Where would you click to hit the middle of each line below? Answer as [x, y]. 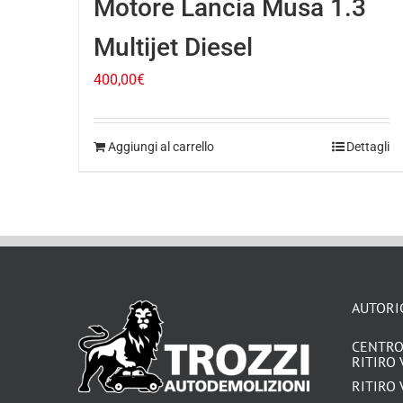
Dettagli [368, 147]
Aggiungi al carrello [161, 147]
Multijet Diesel [173, 48]
